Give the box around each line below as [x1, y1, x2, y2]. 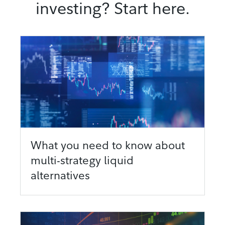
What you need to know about [31, 138, 185, 152]
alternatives [31, 168, 90, 182]
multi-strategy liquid [31, 153, 134, 167]
